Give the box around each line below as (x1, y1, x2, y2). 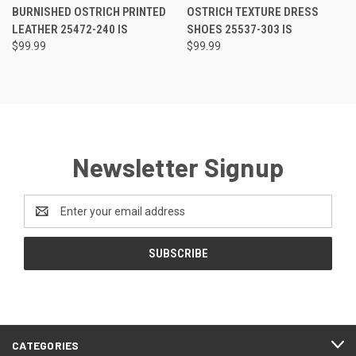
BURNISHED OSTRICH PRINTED (12, 4, 166, 19)
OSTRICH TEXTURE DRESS (186, 4, 319, 19)
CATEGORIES (12, 338, 79, 352)
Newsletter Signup (72, 151, 284, 182)
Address (24, 212, 66, 226)
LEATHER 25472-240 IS (12, 21, 128, 37)
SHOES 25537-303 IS (186, 21, 292, 37)
